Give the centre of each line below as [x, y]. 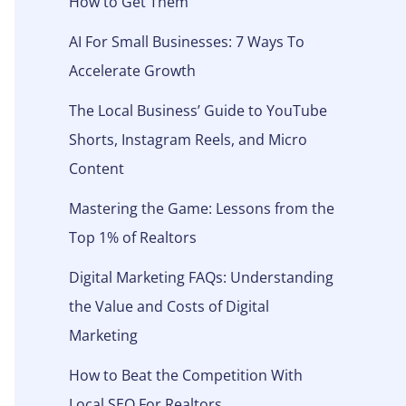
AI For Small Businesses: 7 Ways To [187, 41]
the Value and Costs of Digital [169, 306]
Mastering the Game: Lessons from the [202, 208]
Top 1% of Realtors [133, 237]
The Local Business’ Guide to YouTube [198, 110]
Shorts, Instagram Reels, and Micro [188, 139]
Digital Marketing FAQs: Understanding [201, 277]
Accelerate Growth [132, 70]
